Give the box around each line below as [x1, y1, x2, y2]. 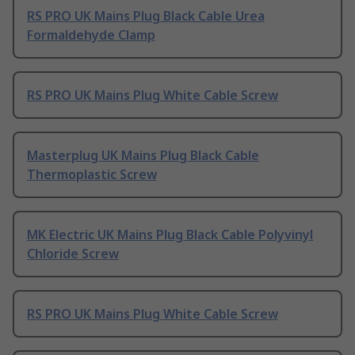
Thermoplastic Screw [27, 165, 157, 183]
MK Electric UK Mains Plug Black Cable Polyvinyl [27, 225, 313, 243]
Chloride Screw [27, 244, 119, 262]
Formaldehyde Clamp [27, 25, 155, 44]
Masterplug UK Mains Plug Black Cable [27, 146, 259, 164]
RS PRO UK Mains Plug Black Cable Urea [27, 6, 265, 25]
